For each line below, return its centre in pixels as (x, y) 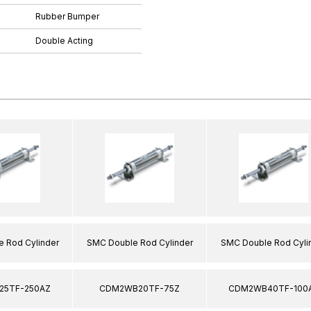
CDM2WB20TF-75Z (140, 288)
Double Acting (64, 41)
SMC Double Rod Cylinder (140, 242)
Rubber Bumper (67, 16)
